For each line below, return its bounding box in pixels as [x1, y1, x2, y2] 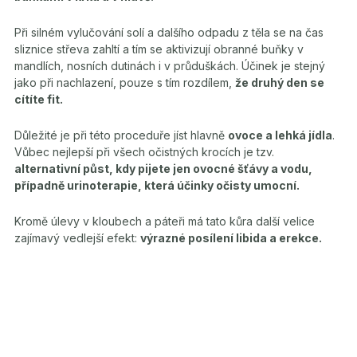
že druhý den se [235, 76, 324, 89]
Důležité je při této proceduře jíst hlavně [14, 128, 228, 142]
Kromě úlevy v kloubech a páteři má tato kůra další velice [14, 214, 315, 228]
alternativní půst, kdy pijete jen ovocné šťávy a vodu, [14, 162, 312, 175]
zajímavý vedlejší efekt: [14, 231, 140, 245]
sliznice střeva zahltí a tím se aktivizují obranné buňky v [14, 42, 304, 56]
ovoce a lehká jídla [228, 128, 332, 142]
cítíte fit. [14, 92, 63, 106]
